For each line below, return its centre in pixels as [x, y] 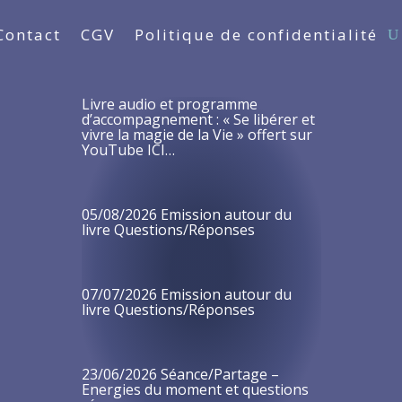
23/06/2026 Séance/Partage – [180, 374]
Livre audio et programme [169, 104]
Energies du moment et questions [195, 389]
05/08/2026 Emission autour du [186, 214]
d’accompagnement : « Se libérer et [198, 119]
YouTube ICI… [128, 149]
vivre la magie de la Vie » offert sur [197, 134]
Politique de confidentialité [256, 35]
